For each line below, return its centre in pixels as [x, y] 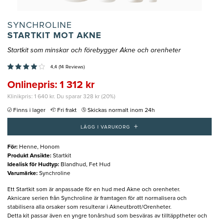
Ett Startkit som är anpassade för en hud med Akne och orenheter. [94, 189]
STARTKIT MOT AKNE [55, 36]
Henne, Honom [39, 147]
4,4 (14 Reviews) [67, 67]
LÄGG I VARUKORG [105, 127]
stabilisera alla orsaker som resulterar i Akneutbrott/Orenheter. [89, 207]
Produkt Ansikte [29, 156]
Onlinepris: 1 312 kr [51, 85]
